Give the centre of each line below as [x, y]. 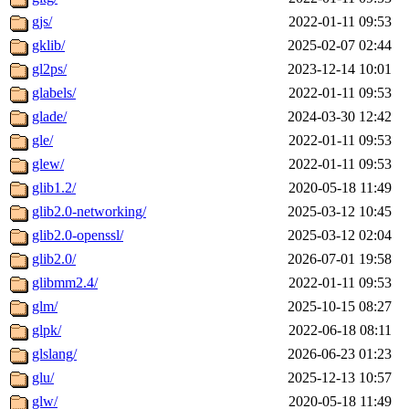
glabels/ [54, 93]
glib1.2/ [54, 188]
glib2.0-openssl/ [78, 236]
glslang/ [54, 354]
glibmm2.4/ [65, 283]
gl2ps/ [49, 69]
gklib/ [48, 46]
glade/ [49, 117]
